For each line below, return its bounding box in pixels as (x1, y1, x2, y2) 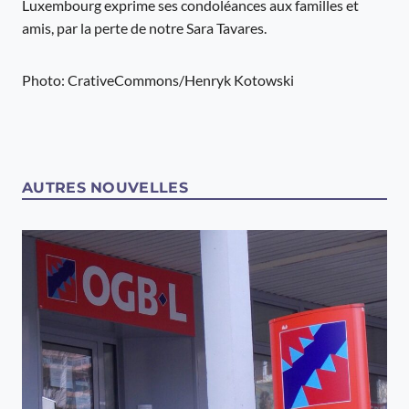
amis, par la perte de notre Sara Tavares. (22, 19, 267, 37)
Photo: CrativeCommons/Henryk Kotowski (22, 71, 294, 89)
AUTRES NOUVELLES (22, 179, 188, 196)
